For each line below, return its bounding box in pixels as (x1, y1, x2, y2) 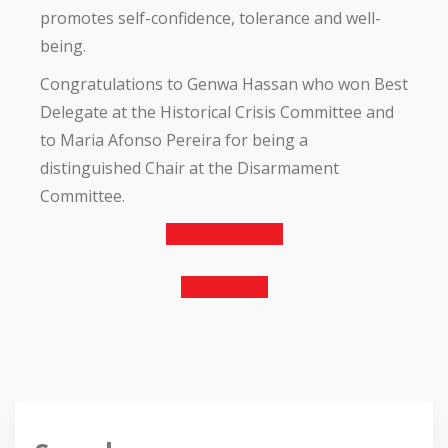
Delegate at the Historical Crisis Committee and (40, 101, 394, 123)
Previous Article (165, 223, 283, 245)
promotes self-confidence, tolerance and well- (40, 7, 381, 29)
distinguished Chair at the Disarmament (40, 157, 339, 179)
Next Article (180, 276, 268, 298)
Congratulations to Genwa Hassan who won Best (40, 73, 408, 95)
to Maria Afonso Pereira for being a (40, 129, 308, 151)
